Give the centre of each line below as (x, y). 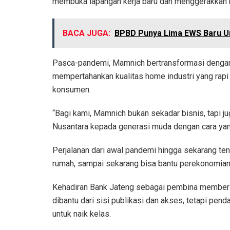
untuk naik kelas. (82, 214)
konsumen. (72, 89)
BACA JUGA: (87, 33)
